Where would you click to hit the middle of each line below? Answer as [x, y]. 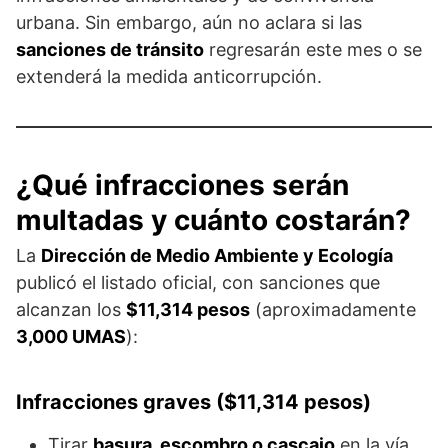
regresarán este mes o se [313, 50]
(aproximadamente [333, 310]
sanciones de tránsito [110, 50]
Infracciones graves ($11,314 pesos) [193, 402]
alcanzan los [71, 310]
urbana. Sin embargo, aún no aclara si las [189, 23]
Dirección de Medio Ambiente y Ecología [217, 256]
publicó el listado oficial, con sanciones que [198, 283]
